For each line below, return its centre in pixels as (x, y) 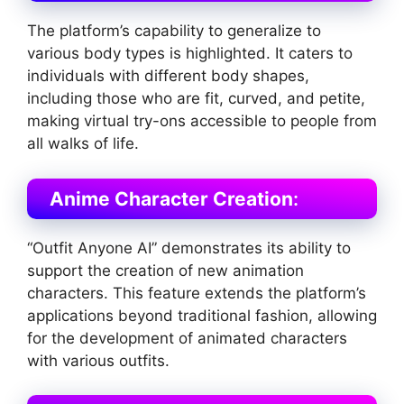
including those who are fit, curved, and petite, (196, 99)
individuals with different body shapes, (168, 76)
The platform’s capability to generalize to (174, 31)
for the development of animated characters (187, 338)
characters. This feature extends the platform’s (197, 293)
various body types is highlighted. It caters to (190, 54)
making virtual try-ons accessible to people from (202, 121)
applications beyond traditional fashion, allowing (202, 315)
